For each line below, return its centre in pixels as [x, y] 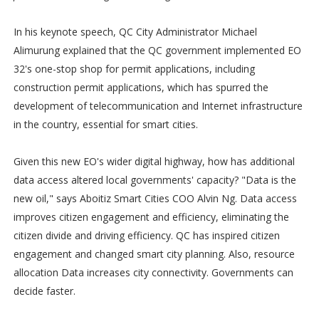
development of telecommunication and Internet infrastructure [158, 106]
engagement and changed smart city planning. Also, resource [154, 254]
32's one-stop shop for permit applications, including [134, 69]
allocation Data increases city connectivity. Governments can [153, 273]
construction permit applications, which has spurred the [141, 88]
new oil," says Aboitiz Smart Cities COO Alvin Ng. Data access [155, 199]
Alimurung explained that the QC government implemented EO [157, 51]
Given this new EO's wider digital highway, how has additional [154, 162]
